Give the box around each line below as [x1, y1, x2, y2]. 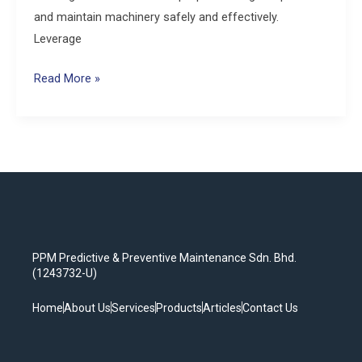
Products [156, 301, 202, 314]
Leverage [33, 32, 82, 47]
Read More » [33, 70, 100, 86]
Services [112, 301, 155, 314]
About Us [64, 301, 111, 314]
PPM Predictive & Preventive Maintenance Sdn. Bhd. [32, 251, 297, 265]
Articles [203, 301, 242, 314]
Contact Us [242, 301, 298, 314]
